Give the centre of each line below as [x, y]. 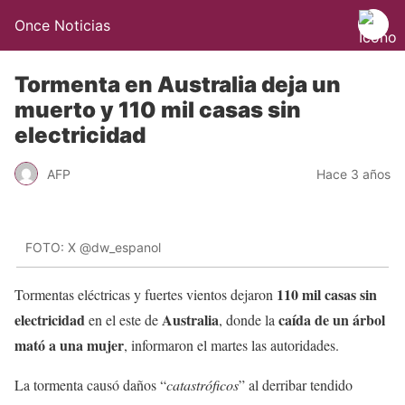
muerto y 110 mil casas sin [158, 110]
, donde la [249, 319]
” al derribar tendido [296, 384]
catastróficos [202, 384]
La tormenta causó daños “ [90, 384]
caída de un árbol [332, 319]
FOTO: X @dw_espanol [93, 248]
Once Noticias [62, 25]
